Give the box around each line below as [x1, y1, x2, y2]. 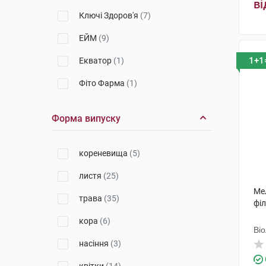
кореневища [79, 148, 129, 158]
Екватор [79, 56, 113, 65]
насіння [79, 239, 110, 248]
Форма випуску [52, 113, 121, 124]
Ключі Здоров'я [79, 11, 140, 20]
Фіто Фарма [79, 78, 126, 88]
